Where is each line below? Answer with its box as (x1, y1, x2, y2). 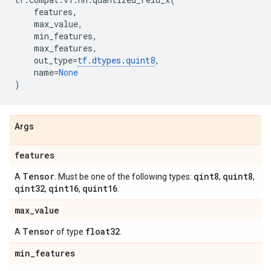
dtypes (92, 54, 121, 66)
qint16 (48, 183, 79, 194)
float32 (85, 226, 120, 237)
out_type (34, 54, 73, 66)
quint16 (82, 183, 117, 194)
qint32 (15, 183, 45, 194)
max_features (34, 42, 93, 54)
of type (54, 227, 85, 237)
